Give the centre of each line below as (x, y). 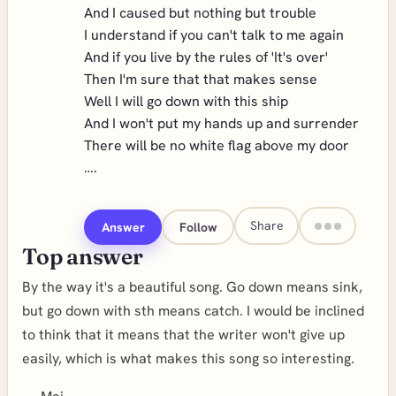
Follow (198, 227)
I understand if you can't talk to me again (214, 35)
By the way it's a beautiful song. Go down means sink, (192, 287)
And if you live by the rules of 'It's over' (206, 57)
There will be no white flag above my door (217, 145)
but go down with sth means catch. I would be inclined (193, 311)
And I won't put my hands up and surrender (221, 123)
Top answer (83, 256)
